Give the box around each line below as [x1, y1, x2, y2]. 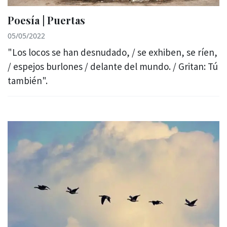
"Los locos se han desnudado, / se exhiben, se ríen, [8, 46, 217, 58]
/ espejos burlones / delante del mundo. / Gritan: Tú [8, 60, 218, 72]
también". [8, 74, 48, 87]
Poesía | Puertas [8, 13, 85, 27]
